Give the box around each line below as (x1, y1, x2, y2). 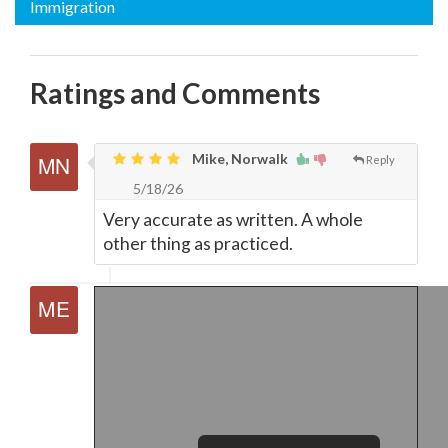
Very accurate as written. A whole (103, 209, 363, 230)
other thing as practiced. (103, 233, 293, 254)
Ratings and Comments (30, 76, 320, 110)
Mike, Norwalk (189, 150, 288, 167)
